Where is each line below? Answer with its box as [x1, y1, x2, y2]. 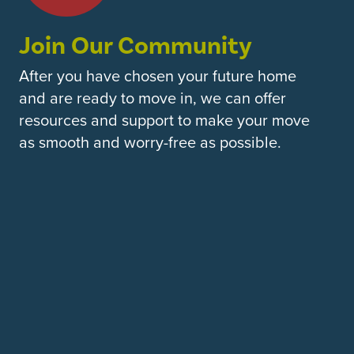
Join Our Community [19, 29, 252, 61]
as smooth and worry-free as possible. [19, 130, 281, 154]
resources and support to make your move [19, 107, 310, 132]
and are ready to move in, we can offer [19, 85, 286, 110]
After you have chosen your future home [19, 63, 296, 88]
